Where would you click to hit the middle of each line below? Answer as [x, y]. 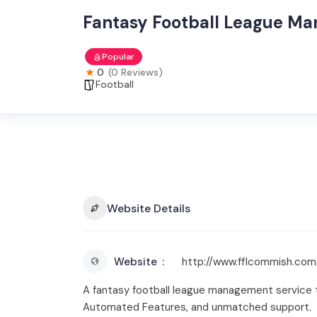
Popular [118, 57]
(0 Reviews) [136, 72]
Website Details [149, 208]
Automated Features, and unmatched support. [197, 307]
